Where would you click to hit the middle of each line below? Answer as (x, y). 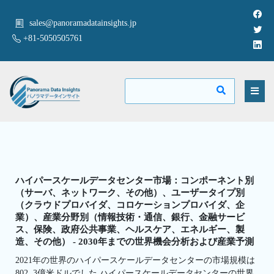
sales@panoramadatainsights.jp (83, 23)
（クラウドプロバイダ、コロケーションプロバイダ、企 (130, 205)
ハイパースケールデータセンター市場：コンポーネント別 (135, 180)
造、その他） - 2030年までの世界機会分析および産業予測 (135, 241)
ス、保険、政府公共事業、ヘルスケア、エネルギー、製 (130, 229)
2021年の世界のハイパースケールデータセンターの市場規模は (135, 260)
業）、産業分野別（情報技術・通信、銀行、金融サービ (130, 217)
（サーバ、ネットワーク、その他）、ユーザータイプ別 (130, 192)
